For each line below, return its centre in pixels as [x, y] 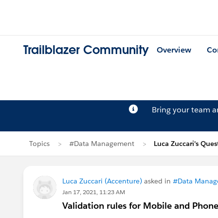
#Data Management [102, 144]
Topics [39, 144]
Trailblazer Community [86, 50]
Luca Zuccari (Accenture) [102, 181]
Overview [174, 50]
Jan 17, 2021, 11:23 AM [94, 192]
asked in [157, 181]
